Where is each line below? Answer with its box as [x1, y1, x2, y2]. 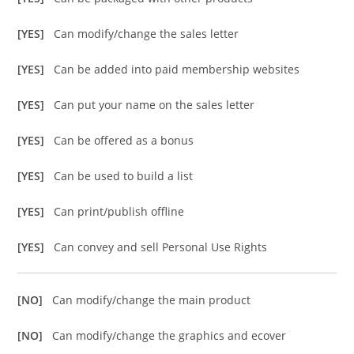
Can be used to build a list [54, 168, 194, 184]
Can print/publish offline [54, 204, 185, 220]
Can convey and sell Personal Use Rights [54, 239, 268, 255]
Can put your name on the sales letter [54, 97, 255, 113]
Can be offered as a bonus [54, 133, 194, 149]
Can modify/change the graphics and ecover [52, 328, 287, 344]
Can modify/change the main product [52, 292, 251, 308]
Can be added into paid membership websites [54, 62, 300, 77]
